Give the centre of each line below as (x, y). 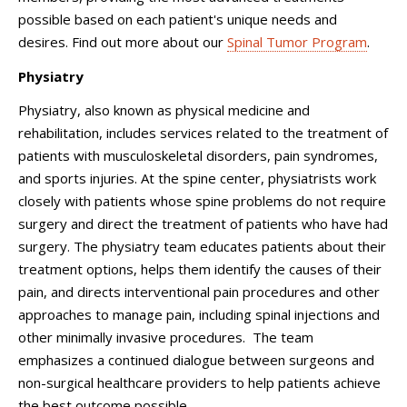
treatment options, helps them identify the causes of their (200, 269)
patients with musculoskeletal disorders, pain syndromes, (198, 155)
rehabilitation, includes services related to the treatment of (203, 133)
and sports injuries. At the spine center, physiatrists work (197, 178)
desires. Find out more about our (123, 42)
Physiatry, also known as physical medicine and (164, 110)
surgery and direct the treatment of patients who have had (203, 223)
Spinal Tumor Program (297, 42)
